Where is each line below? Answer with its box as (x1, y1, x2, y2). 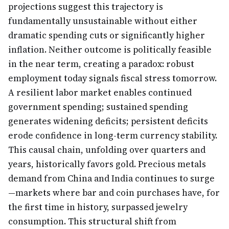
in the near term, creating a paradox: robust (8, 58, 194, 70)
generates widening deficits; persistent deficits (8, 115, 208, 127)
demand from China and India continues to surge (8, 172, 215, 185)
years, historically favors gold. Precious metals (8, 158, 206, 170)
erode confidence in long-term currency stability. (8, 129, 217, 142)
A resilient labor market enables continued (8, 86, 192, 99)
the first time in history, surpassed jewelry (8, 201, 188, 213)
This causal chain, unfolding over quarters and (8, 144, 205, 156)
